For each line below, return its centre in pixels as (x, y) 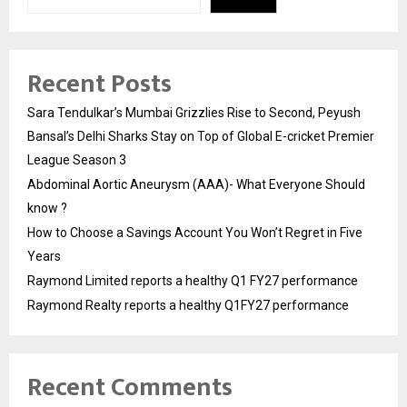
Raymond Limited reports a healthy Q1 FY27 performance (193, 280)
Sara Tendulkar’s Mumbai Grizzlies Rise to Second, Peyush (194, 112)
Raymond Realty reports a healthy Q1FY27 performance (188, 305)
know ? (47, 208)
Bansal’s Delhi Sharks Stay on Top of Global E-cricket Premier (201, 136)
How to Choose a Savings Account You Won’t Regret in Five (195, 232)
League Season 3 (77, 159)
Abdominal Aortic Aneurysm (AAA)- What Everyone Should (196, 184)
